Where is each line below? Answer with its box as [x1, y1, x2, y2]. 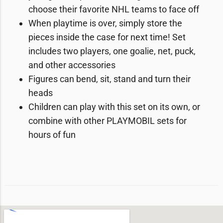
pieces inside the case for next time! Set [28, 32, 186, 42]
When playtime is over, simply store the [28, 18, 182, 28]
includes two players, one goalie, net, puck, [28, 46, 196, 56]
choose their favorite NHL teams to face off [28, 4, 199, 14]
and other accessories [28, 60, 115, 70]
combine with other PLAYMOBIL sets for [28, 115, 187, 126]
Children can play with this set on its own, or [28, 102, 200, 112]
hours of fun [28, 129, 76, 140]
